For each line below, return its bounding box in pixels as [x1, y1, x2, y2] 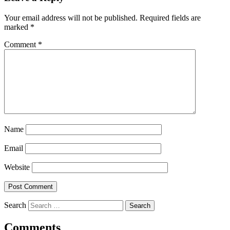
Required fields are [140, 13, 201, 22]
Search [4, 200, 26, 209]
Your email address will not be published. [4, 13, 138, 22]
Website [4, 162, 30, 171]
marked [4, 22, 30, 31]
